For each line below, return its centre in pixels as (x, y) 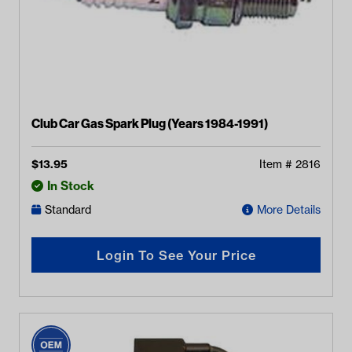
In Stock (71, 185)
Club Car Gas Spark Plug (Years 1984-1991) (150, 123)
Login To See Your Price (176, 255)
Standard (68, 209)
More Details (289, 209)
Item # (277, 165)
